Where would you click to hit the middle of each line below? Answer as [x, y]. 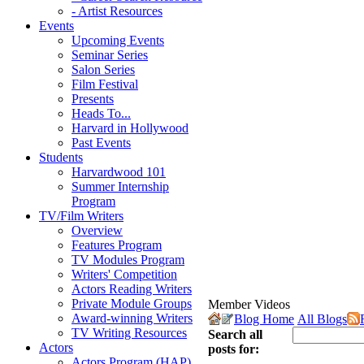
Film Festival [105, 84]
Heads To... [101, 113]
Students [61, 157]
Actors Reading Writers [132, 289]
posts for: [234, 349]
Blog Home [264, 319]
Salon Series [103, 69]
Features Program [117, 245]
